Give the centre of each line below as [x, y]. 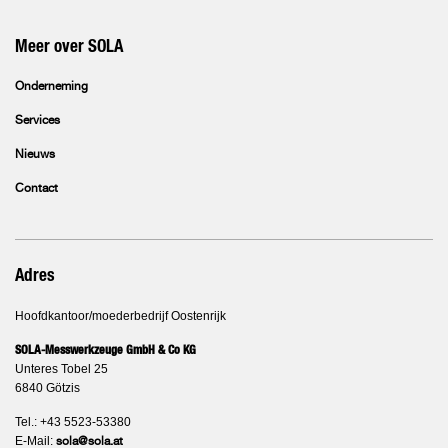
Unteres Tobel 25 [61, 369]
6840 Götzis [47, 388]
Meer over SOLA [69, 46]
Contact [36, 189]
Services [37, 121]
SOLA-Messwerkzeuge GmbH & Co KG [105, 350]
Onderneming [51, 87]
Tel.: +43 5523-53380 [73, 422]
